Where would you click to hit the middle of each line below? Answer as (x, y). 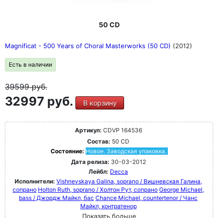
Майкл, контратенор (108, 206)
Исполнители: (36, 181)
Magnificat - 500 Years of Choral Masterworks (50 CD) (89, 46)
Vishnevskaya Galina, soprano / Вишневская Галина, (129, 181)
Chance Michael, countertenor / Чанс (146, 198)
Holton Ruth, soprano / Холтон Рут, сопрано (98, 190)
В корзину (100, 103)
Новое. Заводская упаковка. (126, 151)
